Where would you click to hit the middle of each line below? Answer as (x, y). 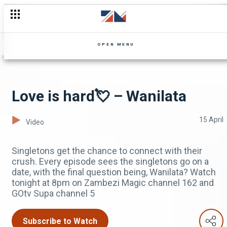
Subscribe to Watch (60, 221)
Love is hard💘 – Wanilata (99, 96)
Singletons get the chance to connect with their (107, 151)
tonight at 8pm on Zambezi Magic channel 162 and (113, 183)
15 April (211, 120)
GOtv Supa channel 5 (53, 193)
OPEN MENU (116, 44)
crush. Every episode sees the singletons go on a (110, 161)
